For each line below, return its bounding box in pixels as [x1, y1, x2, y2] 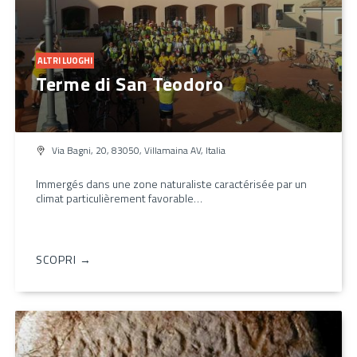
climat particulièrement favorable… [36, 189, 202, 206]
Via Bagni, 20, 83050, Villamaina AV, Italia [52, 142, 226, 158]
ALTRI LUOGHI [37, 53, 92, 67]
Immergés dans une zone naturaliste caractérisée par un [36, 175, 307, 192]
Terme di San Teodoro [36, 69, 224, 98]
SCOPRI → [36, 250, 92, 268]
